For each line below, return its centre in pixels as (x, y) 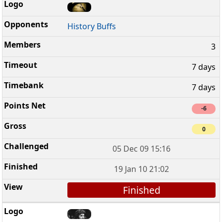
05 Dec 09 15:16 (142, 148)
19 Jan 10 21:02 (142, 169)
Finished (141, 190)
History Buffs (92, 27)
